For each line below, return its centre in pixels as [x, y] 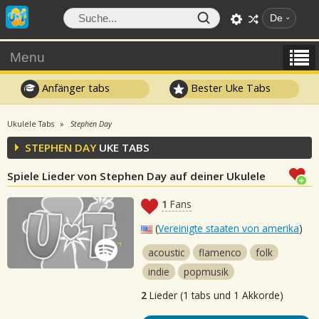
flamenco [220, 252]
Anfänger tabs [74, 88]
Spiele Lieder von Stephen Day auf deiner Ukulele [136, 176]
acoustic [167, 252]
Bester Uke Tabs [230, 88]
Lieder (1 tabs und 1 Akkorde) [215, 295]
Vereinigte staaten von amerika [229, 228]
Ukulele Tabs [31, 124]
